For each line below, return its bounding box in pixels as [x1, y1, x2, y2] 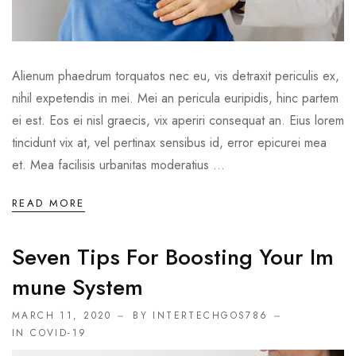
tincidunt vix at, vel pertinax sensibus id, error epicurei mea [12, 133, 327, 153]
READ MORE [12, 195, 85, 211]
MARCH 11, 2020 [12, 308, 112, 323]
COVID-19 [30, 326, 87, 341]
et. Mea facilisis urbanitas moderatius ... [12, 156, 225, 175]
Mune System [12, 271, 143, 304]
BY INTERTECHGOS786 [133, 308, 269, 323]
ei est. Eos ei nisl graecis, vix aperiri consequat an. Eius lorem [12, 111, 344, 130]
